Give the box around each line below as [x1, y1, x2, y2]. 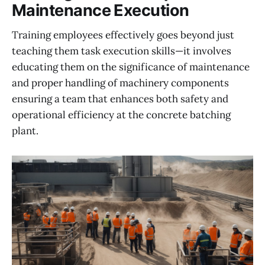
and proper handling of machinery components [12, 76, 229, 90]
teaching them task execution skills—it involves [12, 44, 231, 58]
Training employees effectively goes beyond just [12, 28, 234, 42]
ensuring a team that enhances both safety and [12, 92, 228, 106]
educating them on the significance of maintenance [12, 60, 250, 74]
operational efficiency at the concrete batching [12, 108, 231, 122]
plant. [12, 124, 38, 138]
